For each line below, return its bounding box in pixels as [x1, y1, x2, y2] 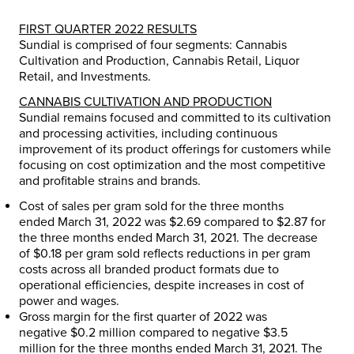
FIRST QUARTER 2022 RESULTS [19, 21, 197, 37]
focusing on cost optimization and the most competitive [19, 156, 326, 173]
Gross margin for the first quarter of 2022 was [19, 308, 267, 325]
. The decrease [236, 229, 318, 246]
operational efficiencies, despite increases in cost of [19, 277, 304, 293]
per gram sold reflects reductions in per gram [62, 245, 311, 262]
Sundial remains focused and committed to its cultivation [19, 109, 331, 126]
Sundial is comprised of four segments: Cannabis [19, 36, 287, 53]
